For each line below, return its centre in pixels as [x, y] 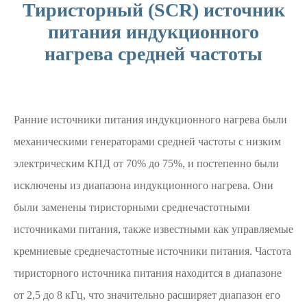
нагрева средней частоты [153, 54]
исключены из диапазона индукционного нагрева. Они [144, 185]
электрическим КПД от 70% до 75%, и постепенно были [146, 163]
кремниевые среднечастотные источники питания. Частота [152, 251]
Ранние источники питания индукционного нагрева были [150, 120]
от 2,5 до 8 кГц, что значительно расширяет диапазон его [147, 295]
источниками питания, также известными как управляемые [153, 229]
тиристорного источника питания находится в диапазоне [148, 273]
